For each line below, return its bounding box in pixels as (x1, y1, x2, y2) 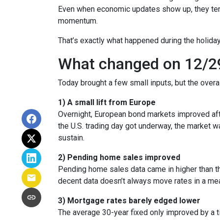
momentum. (58, 16, 98, 26)
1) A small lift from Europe (58, 98, 156, 107)
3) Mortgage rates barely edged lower (58, 196, 200, 205)
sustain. (58, 133, 84, 142)
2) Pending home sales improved (58, 153, 180, 162)
